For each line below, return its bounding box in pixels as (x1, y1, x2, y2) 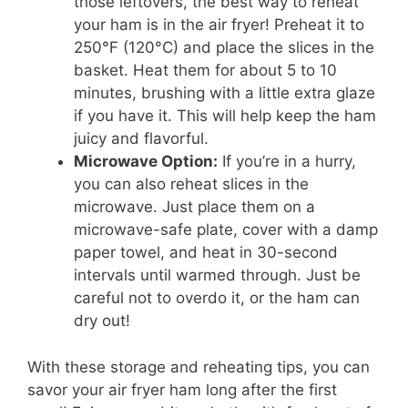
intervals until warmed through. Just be (74, 266, 361, 285)
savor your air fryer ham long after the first (27, 380, 337, 399)
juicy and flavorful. (74, 129, 209, 148)
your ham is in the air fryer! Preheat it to (74, 15, 364, 35)
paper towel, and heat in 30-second (74, 243, 338, 262)
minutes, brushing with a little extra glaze (74, 84, 375, 103)
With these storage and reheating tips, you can (27, 357, 370, 376)
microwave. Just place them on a (74, 198, 315, 217)
